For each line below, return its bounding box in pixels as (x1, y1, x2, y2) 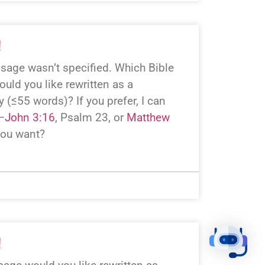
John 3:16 (4, 111, 55, 125)
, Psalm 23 (54, 111, 108, 125)
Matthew (126, 111, 170, 125)
